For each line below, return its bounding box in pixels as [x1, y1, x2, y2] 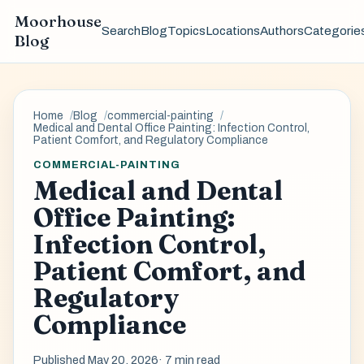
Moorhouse [14, 11, 102, 32]
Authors [259, 24, 304, 38]
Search [101, 24, 141, 38]
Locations [205, 24, 260, 38]
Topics [167, 24, 206, 38]
